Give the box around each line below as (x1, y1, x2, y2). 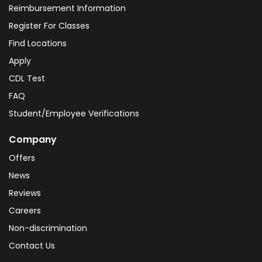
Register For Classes (9, 19, 89, 32)
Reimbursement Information (9, 2, 126, 14)
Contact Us (9, 239, 55, 251)
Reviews (9, 187, 41, 199)
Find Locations (9, 37, 67, 49)
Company (9, 132, 57, 146)
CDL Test (9, 72, 45, 84)
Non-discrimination (9, 222, 87, 234)
